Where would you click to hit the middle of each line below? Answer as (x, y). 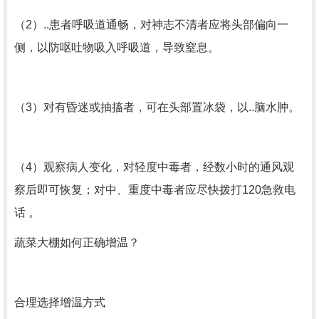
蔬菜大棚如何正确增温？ (77, 242)
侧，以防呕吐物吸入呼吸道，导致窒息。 (117, 47)
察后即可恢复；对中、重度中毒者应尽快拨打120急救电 (155, 190)
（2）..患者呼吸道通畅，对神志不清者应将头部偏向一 (151, 25)
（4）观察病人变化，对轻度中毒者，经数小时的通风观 (154, 167)
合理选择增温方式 (60, 302)
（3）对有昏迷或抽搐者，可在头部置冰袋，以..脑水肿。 (157, 107)
